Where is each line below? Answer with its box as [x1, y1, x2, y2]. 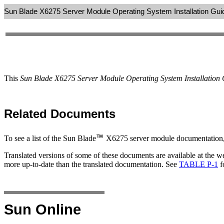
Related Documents [4, 106, 115, 120]
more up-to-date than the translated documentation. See [4, 159, 179, 168]
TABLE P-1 [179, 159, 218, 168]
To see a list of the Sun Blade [4, 133, 96, 142]
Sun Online [4, 201, 81, 218]
